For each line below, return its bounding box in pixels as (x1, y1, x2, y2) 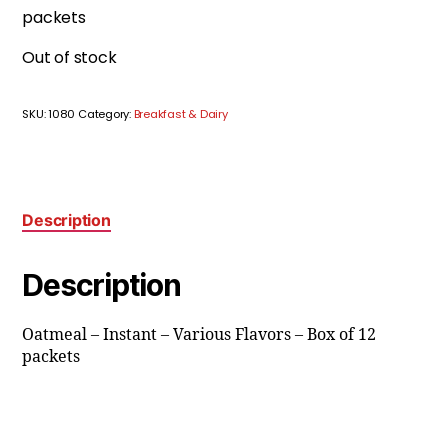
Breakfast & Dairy (133, 105, 228, 122)
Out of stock (22, 46, 117, 70)
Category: (78, 105, 134, 122)
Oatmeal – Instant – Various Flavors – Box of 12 (22, 324, 377, 345)
